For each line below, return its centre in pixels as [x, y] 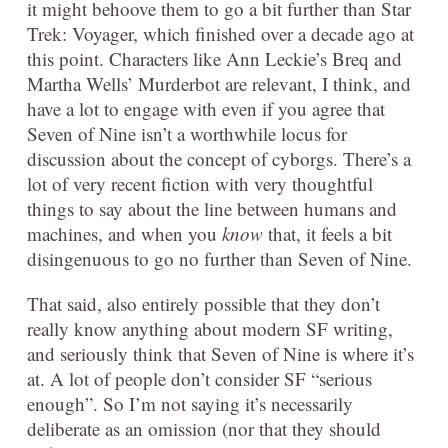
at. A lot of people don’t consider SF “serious [199, 378]
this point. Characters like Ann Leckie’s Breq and [214, 58]
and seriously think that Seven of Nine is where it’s [220, 353]
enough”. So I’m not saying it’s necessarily [190, 403]
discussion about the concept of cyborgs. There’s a [219, 158]
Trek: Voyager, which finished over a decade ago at [220, 33]
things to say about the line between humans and [212, 208]
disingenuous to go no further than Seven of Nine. [219, 258]
